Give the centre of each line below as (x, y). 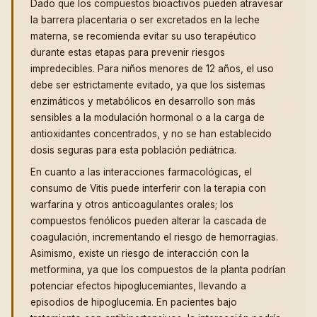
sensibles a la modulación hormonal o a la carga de (148, 118)
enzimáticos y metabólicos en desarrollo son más (143, 102)
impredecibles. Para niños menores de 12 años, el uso (152, 69)
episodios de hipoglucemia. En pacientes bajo (134, 302)
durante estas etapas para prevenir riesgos (128, 53)
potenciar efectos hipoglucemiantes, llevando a (138, 286)
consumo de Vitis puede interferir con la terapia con (148, 189)
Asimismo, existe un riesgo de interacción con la (140, 254)
